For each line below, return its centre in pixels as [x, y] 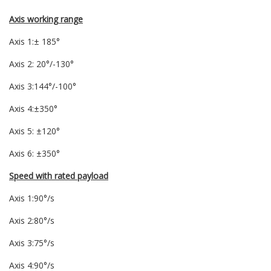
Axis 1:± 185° [34, 42]
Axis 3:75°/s [32, 243]
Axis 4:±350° [33, 109]
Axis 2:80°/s [32, 221]
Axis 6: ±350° [34, 154]
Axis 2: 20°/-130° [41, 64]
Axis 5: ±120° [34, 131]
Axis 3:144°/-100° [43, 87]
